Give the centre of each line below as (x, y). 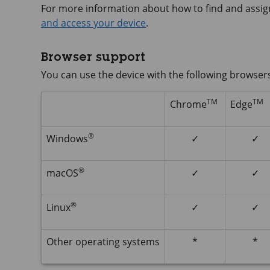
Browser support (93, 58)
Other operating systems (103, 242)
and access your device (93, 23)
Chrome (188, 104)
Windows (67, 139)
